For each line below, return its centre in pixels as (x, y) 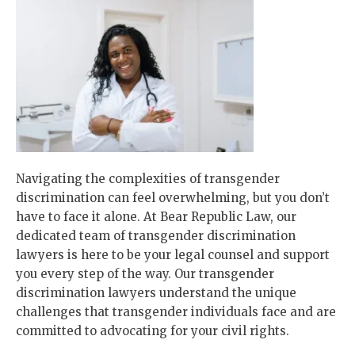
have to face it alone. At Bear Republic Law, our (156, 217)
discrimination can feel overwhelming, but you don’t (173, 198)
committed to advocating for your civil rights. (153, 331)
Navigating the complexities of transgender (148, 179)
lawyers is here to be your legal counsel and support (173, 255)
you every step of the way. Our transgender (145, 274)
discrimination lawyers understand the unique (156, 293)
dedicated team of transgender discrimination (156, 236)
